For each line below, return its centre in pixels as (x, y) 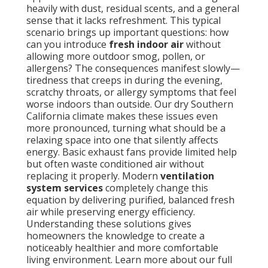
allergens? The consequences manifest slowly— (133, 68)
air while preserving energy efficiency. (111, 212)
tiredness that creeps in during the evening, (124, 80)
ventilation (187, 176)
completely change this (156, 188)
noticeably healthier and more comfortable (122, 248)
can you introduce (68, 45)
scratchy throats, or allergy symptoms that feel (131, 92)
